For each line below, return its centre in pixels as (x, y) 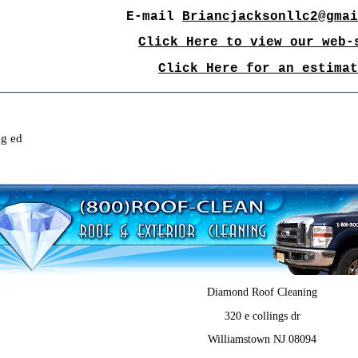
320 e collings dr (262, 316)
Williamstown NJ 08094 (263, 339)
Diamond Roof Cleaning (263, 292)
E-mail (155, 16)
